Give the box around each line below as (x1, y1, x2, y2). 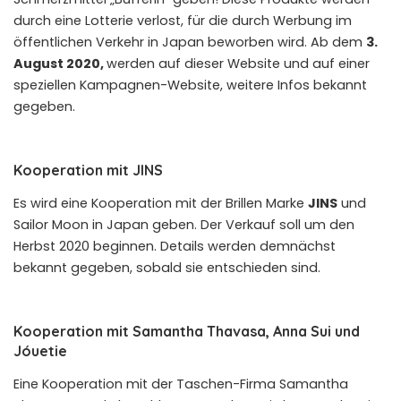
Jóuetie (13, 342, 67, 361)
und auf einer (280, 54, 370, 73)
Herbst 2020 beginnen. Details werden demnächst (13, 237, 336, 256)
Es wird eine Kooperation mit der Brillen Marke (13, 194, 308, 213)
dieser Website (184, 54, 280, 73)
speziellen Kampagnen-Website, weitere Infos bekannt (13, 75, 367, 94)
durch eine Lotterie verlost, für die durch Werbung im (13, 11, 352, 30)
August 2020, (13, 54, 107, 73)
